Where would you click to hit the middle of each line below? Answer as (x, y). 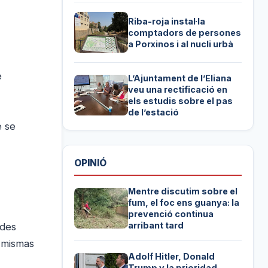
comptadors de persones (185, 32)
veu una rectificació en (178, 90)
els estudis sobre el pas (181, 101)
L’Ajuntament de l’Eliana (180, 78)
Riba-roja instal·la (167, 21)
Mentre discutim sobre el (183, 191)
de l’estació (154, 112)
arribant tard (156, 225)
